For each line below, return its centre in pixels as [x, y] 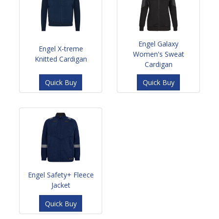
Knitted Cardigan [61, 59]
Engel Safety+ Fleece [61, 175]
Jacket [61, 185]
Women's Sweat [158, 54]
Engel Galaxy [158, 44]
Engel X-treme [61, 48]
